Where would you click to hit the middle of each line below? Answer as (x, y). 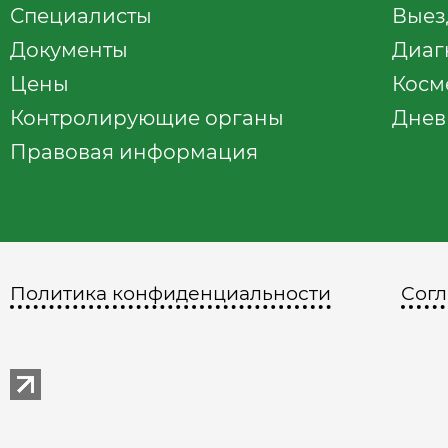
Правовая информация (134, 152)
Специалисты (81, 16)
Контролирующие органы (147, 118)
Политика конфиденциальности (170, 293)
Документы (69, 50)
